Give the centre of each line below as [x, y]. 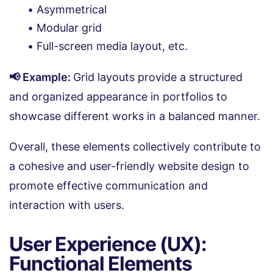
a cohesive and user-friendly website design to [129, 166]
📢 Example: [41, 77]
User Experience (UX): [108, 244]
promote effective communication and [108, 185]
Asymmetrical [72, 9]
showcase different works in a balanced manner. [135, 116]
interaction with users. [67, 205]
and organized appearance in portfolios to [118, 96]
